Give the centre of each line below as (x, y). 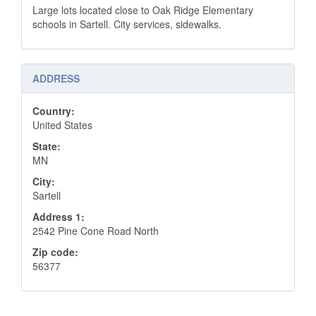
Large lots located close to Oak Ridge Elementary (143, 10)
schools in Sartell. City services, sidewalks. (127, 24)
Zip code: (55, 251)
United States (62, 124)
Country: (54, 110)
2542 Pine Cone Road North (96, 230)
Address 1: (59, 216)
